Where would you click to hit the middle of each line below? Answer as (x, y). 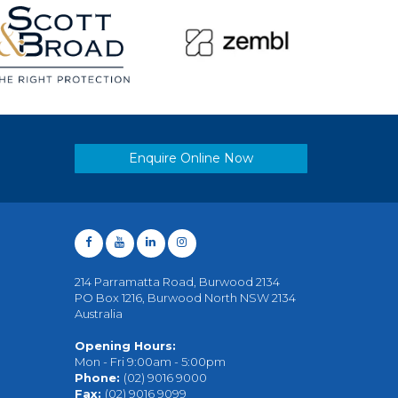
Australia (98, 313)
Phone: (99, 377)
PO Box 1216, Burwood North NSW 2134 (185, 297)
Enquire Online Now (191, 158)
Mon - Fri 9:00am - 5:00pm (150, 361)
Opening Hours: (125, 345)
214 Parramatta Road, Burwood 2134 (177, 281)
